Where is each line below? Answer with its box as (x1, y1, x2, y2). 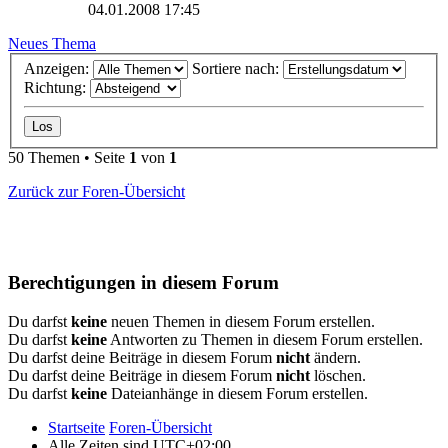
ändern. (310, 348, 361, 366)
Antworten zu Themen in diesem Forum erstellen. (107, 330, 423, 348)
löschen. (310, 366, 366, 384)
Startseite (48, 418, 105, 436)
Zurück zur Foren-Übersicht (8, 183, 185, 201)
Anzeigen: (24, 60, 93, 78)
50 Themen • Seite (8, 149, 129, 167)
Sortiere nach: (192, 60, 283, 78)
